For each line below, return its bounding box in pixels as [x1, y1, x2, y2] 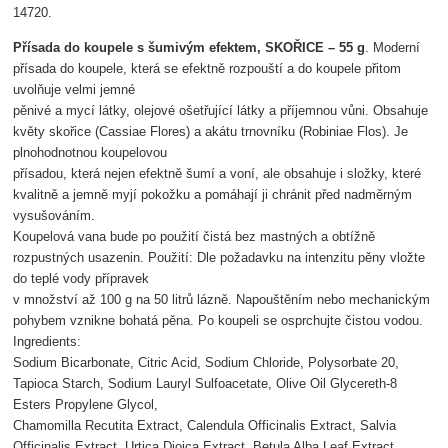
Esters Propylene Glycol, [13, 397, 159, 412]
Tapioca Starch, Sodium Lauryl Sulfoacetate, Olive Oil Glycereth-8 [13, 376, 398, 391]
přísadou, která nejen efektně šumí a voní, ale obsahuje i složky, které [13, 166, 422, 181]
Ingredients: [13, 334, 82, 349]
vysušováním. [13, 208, 96, 223]
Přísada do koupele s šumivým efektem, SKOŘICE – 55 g [13, 40, 366, 55]
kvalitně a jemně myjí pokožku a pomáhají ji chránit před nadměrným [13, 187, 413, 202]
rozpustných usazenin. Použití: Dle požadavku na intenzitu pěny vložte [13, 250, 426, 265]
